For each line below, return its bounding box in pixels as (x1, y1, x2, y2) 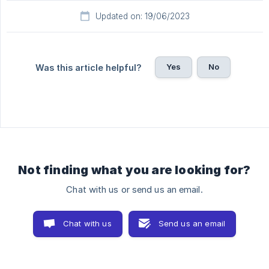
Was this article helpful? (35, 62, 142, 73)
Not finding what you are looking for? (18, 163, 251, 178)
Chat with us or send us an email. (66, 184, 203, 196)
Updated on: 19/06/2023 (95, 11, 190, 22)
